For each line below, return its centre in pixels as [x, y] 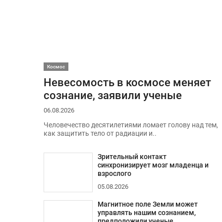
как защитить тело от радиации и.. [100, 134]
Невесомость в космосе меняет [127, 82]
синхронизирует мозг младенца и [153, 165]
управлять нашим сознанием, [146, 213]
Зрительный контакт [132, 157]
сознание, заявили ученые [112, 95]
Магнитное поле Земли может [147, 204]
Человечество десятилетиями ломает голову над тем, [131, 125]
